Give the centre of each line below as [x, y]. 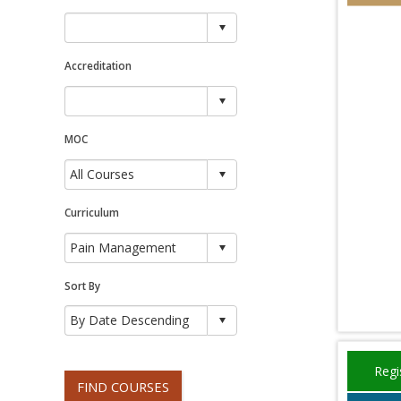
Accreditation [98, 66]
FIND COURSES [123, 387]
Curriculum [92, 212]
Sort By [82, 285]
